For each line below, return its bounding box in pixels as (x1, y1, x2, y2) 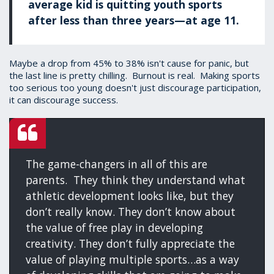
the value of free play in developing (26, 220, 204, 235)
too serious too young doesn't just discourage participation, (9, 81, 261, 94)
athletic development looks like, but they (26, 188, 234, 203)
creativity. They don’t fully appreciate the (26, 235, 235, 251)
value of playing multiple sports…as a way (26, 251, 240, 267)
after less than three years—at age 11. (28, 13, 240, 28)
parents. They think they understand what (26, 172, 246, 187)
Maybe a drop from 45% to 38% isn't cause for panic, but (9, 56, 249, 69)
